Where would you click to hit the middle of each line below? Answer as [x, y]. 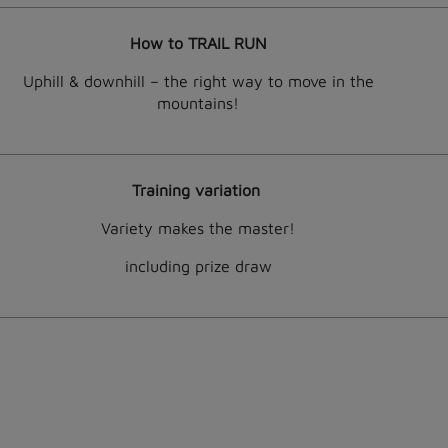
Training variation [198, 190]
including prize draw [198, 266]
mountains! [198, 103]
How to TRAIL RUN [198, 43]
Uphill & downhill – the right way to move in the [198, 81]
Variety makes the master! [198, 228]
